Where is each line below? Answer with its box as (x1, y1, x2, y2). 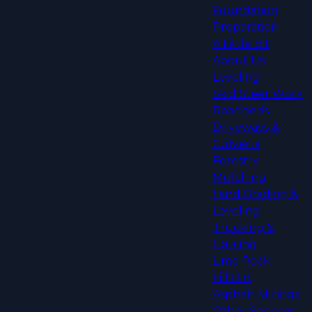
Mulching (212, 171, 266, 185)
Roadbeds (212, 104, 269, 118)
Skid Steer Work (212, 87, 303, 101)
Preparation (212, 20, 279, 34)
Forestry (212, 154, 259, 168)
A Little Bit (212, 37, 270, 51)
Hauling (212, 237, 257, 251)
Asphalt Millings (212, 288, 299, 302)
